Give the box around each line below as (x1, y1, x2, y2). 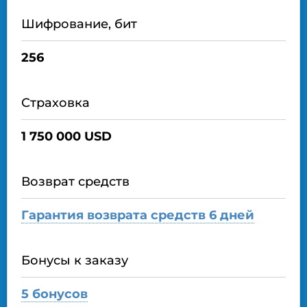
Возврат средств (21, 174, 130, 190)
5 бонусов (21, 286, 88, 302)
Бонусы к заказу (21, 253, 128, 269)
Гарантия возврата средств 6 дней (21, 208, 254, 223)
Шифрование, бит (21, 16, 137, 32)
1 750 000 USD (21, 129, 112, 145)
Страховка (21, 95, 90, 111)
